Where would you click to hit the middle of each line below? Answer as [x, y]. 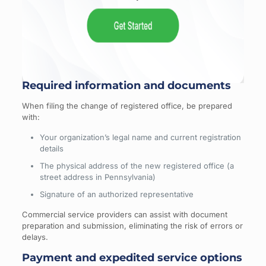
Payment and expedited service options [132, 257]
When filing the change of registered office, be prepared [127, 105]
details [51, 148]
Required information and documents [126, 85]
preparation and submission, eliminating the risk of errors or [132, 225]
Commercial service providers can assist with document [124, 214]
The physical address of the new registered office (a [137, 165]
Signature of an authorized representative [116, 194]
